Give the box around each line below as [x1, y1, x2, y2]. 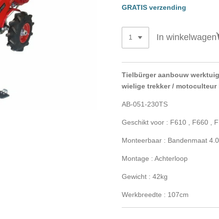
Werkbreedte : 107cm [122, 190, 189, 198]
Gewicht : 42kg [122, 172, 168, 180]
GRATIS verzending [122, 3, 186, 11]
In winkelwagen [156, 32, 217, 43]
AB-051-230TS [122, 100, 168, 108]
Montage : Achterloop [122, 154, 188, 162]
